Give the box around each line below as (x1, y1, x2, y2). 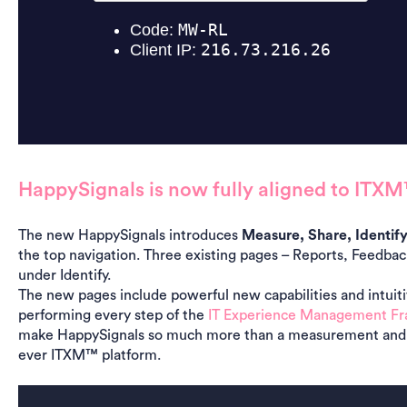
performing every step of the (17, 307, 208, 323)
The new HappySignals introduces (17, 227, 242, 243)
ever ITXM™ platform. (17, 347, 161, 362)
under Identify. (17, 267, 111, 283)
